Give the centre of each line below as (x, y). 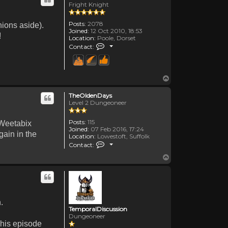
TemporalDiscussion (98, 209)
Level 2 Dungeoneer (98, 102)
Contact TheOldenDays (140, 142)
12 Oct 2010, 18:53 (116, 31)
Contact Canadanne (135, 44)
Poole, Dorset (116, 38)
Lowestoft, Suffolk (123, 136)
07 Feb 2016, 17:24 (117, 129)
